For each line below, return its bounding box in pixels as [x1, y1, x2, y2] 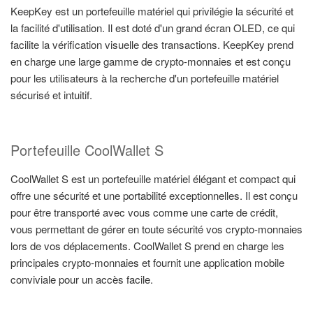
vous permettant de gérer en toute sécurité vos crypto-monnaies [10, 221, 303, 236]
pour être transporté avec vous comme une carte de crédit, [10, 204, 278, 219]
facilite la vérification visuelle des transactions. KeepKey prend [10, 37, 293, 52]
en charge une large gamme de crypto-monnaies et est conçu [10, 54, 291, 69]
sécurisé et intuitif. [10, 87, 92, 103]
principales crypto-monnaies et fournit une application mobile [10, 254, 284, 270]
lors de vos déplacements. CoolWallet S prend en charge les [10, 238, 284, 253]
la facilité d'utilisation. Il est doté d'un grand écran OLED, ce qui [10, 20, 295, 36]
